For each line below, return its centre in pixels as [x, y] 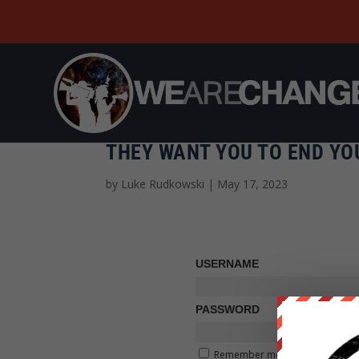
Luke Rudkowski [163, 184]
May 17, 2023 [252, 184]
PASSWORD [227, 309]
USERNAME [227, 263]
